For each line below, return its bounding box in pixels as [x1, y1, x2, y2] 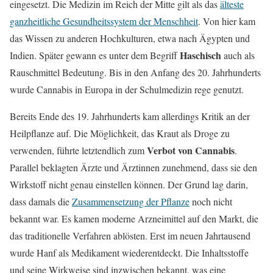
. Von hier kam [198, 15, 255, 28]
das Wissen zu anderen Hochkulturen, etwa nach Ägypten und [10, 32, 250, 45]
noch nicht [190, 195, 232, 208]
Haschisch [180, 48, 221, 63]
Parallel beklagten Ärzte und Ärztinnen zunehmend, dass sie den [10, 161, 257, 174]
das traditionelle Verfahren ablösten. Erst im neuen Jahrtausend [10, 229, 250, 243]
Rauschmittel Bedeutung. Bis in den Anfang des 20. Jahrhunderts [10, 66, 261, 79]
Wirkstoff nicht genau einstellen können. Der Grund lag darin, [10, 178, 248, 191]
